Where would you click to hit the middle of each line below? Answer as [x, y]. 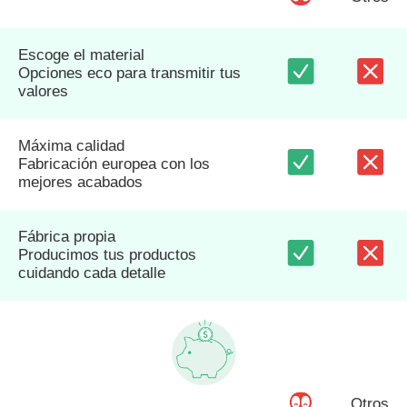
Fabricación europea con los [114, 164]
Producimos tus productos [107, 255]
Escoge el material [81, 55]
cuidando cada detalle [92, 273]
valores [43, 92]
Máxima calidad [71, 146]
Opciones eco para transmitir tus [129, 74]
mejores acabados [80, 183]
